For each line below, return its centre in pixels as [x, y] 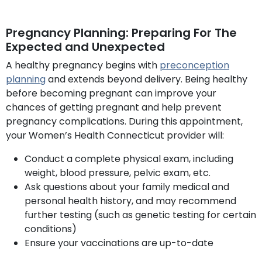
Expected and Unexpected [85, 46]
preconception [194, 65]
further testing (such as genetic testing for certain [140, 215]
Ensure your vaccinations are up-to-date [119, 243]
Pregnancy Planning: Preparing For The [121, 32]
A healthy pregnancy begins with [83, 65]
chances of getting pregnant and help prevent [114, 107]
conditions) [51, 229]
